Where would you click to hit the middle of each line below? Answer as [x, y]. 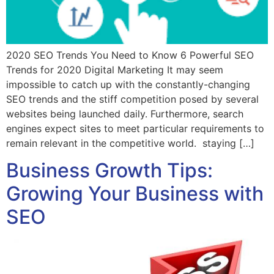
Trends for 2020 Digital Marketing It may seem [115, 70]
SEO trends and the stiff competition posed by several [132, 99]
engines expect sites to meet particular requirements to [135, 129]
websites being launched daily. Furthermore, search [125, 114]
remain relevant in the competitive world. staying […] [130, 143]
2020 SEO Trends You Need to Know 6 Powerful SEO [130, 55]
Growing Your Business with [135, 194]
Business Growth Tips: [109, 171]
